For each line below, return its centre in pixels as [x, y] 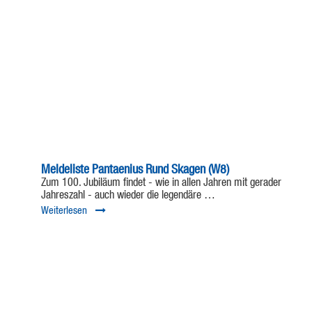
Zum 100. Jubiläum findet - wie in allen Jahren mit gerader [161, 184]
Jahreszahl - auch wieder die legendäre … [128, 196]
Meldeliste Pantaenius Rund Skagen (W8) [135, 170]
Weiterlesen [64, 211]
